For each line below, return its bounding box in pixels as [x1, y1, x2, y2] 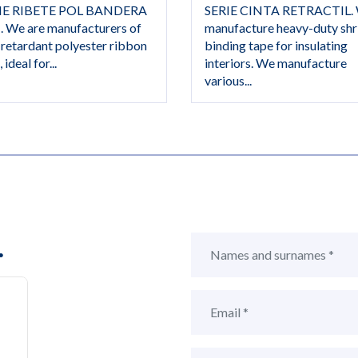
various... [205, 72, 252, 88]
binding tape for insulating [205, 37, 348, 53]
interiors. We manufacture [205, 54, 347, 70]
